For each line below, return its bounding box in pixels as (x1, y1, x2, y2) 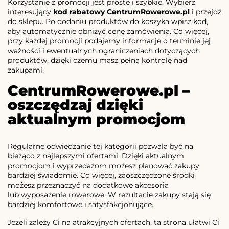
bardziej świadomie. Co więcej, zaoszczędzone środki (8, 171, 195, 180)
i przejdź (190, 7, 221, 17)
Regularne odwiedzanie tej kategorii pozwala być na (8, 142, 193, 151)
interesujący (8, 7, 53, 17)
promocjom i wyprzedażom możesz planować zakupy (8, 161, 199, 171)
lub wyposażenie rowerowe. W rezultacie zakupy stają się (8, 190, 211, 200)
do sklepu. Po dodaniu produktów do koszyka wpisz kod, (8, 17, 208, 27)
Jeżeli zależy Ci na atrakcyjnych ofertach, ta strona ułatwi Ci (8, 218, 219, 227)
